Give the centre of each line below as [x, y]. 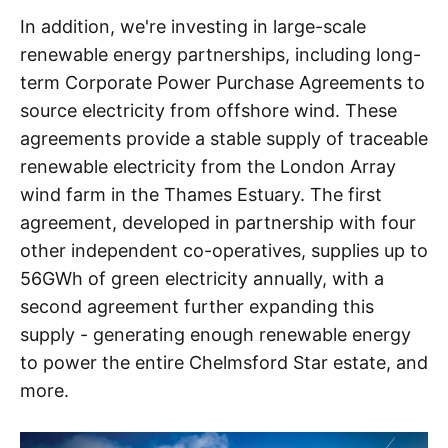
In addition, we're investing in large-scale [193, 26]
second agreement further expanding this [197, 306]
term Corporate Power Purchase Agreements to [222, 82]
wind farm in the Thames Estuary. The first [201, 194]
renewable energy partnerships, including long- [220, 54]
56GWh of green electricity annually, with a [202, 278]
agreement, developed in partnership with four [218, 222]
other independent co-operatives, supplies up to [224, 250]
